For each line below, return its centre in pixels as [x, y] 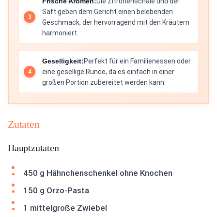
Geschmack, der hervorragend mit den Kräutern [116, 22]
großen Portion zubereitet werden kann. [104, 82]
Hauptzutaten [33, 148]
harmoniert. [60, 33]
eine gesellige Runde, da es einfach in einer [108, 72]
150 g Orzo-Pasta [56, 190]
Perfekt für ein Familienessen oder [137, 61]
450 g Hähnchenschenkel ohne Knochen [98, 173]
